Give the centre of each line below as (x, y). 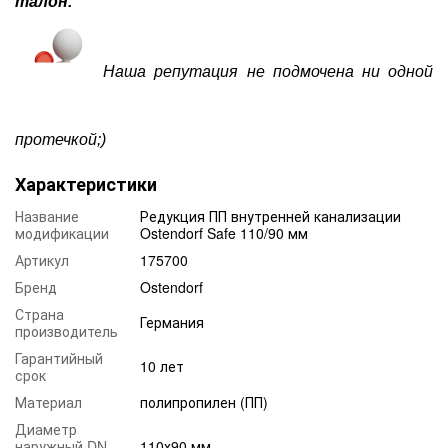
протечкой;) (60, 140)
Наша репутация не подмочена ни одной (268, 71)
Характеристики (86, 184)
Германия (172, 322)
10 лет (162, 366)
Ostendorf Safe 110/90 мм (224, 233)
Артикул (42, 260)
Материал (48, 402)
